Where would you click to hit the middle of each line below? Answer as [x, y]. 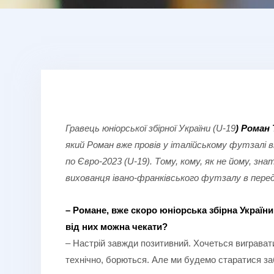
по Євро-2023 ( [96, 161]
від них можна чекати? [117, 226]
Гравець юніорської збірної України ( [141, 128]
